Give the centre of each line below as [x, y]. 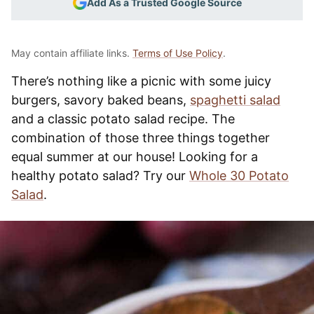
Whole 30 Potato [239, 175]
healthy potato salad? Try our [100, 175]
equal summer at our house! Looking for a [135, 156]
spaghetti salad [235, 100]
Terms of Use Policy [178, 53]
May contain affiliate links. [72, 53]
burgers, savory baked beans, [101, 100]
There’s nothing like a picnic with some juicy [141, 81]
